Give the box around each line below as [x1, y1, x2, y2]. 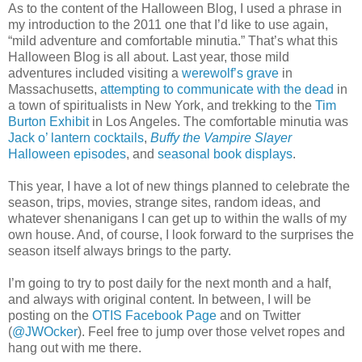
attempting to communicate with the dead [100, 82, 334, 96]
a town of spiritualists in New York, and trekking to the [8, 98, 315, 112]
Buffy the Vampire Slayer [150, 130, 292, 145]
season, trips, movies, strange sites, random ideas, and [8, 195, 321, 209]
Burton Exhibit [8, 114, 89, 128]
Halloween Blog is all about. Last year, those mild [8, 49, 289, 64]
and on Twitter [217, 308, 301, 322]
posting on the [8, 308, 92, 322]
